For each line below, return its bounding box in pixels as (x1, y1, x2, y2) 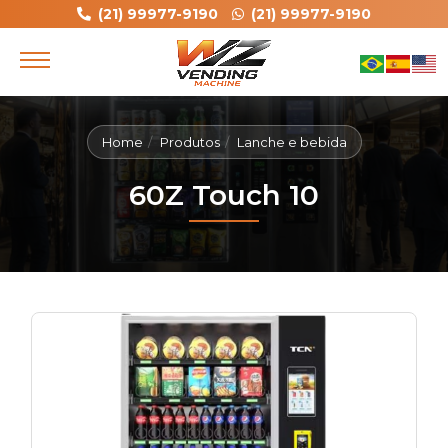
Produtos (159, 134, 220, 150)
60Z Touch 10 (129, 178, 319, 212)
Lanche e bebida (236, 134, 347, 150)
